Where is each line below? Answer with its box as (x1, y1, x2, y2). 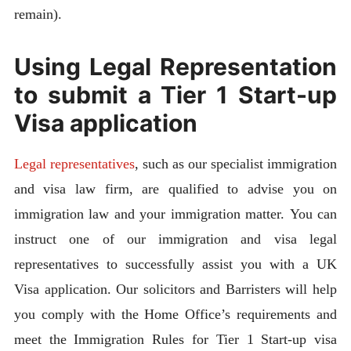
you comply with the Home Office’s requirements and (13, 306, 338, 322)
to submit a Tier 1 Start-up (13, 80, 338, 109)
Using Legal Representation (13, 52, 338, 81)
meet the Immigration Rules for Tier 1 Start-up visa (13, 331, 338, 347)
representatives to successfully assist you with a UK (13, 255, 338, 272)
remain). (13, 6, 62, 23)
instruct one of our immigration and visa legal (13, 230, 338, 247)
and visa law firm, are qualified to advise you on (13, 180, 338, 197)
